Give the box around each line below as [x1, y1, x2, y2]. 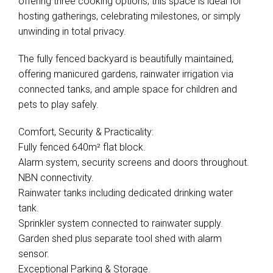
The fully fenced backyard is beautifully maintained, [18, 53, 233, 65]
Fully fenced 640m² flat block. [18, 141, 146, 153]
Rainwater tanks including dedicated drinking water [18, 187, 233, 199]
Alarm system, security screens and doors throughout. [18, 157, 249, 168]
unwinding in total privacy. [18, 26, 126, 37]
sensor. [18, 248, 49, 260]
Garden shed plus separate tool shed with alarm [18, 233, 222, 244]
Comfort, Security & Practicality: [18, 126, 154, 138]
